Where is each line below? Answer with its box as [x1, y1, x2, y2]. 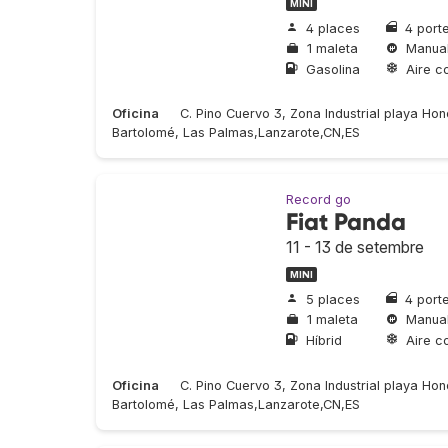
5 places [306, 291, 360, 307]
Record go [286, 192, 351, 208]
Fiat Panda [286, 207, 406, 237]
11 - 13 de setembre [286, 237, 424, 258]
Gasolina [306, 61, 360, 77]
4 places [306, 20, 360, 36]
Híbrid [306, 332, 342, 348]
